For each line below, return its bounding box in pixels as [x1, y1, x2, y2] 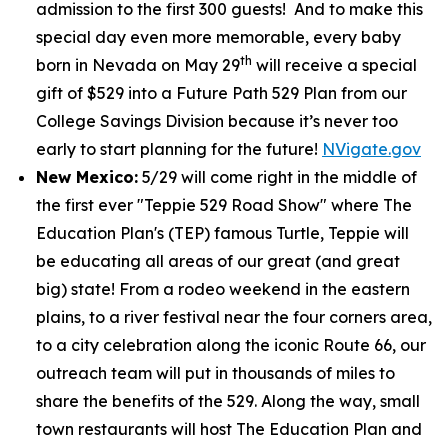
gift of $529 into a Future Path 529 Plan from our [36, 83, 407, 103]
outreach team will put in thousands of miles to [36, 363, 395, 383]
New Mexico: [36, 167, 138, 187]
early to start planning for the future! [36, 139, 322, 159]
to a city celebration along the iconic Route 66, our [36, 335, 426, 355]
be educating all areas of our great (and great [36, 251, 400, 271]
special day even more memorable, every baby [36, 27, 401, 47]
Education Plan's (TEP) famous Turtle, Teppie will [36, 223, 409, 243]
